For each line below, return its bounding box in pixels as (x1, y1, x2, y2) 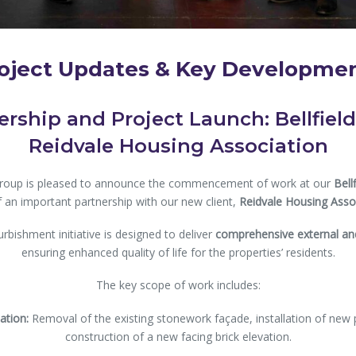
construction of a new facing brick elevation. (64, 328, 292, 344)
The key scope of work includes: (95, 277, 261, 293)
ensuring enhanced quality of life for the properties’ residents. (21, 245, 335, 261)
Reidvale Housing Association (28, 134, 328, 158)
